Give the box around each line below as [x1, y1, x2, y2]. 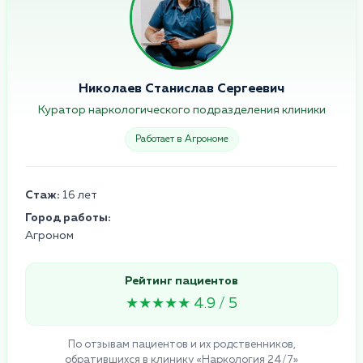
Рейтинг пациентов [125, 275, 238, 287]
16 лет [60, 189, 97, 201]
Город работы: [25, 211, 111, 224]
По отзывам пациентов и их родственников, [67, 339, 296, 350]
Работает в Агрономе [135, 134, 228, 144]
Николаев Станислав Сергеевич [79, 82, 284, 96]
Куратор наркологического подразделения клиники [37, 104, 326, 116]
